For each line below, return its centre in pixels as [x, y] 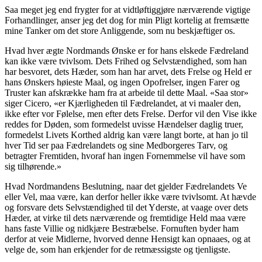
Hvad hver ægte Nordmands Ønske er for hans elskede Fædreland [127, 51]
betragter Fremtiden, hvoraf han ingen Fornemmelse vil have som [125, 156]
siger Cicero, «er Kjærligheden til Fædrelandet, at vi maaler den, [123, 104]
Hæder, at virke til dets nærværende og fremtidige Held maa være [125, 218]
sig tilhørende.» [33, 167]
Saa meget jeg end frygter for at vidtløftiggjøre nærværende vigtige [127, 10]
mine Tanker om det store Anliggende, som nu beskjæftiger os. [120, 31]
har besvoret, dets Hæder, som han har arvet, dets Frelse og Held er [128, 72]
